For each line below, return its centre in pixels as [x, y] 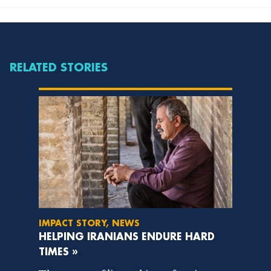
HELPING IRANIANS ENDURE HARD [127, 236]
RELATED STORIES [59, 67]
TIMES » [58, 251]
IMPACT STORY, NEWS [89, 223]
